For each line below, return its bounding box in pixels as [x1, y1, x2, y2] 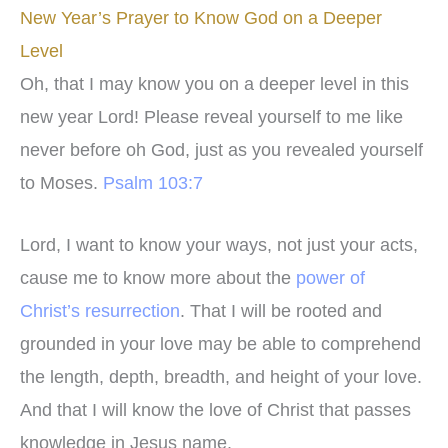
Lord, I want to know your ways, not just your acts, [20, 234, 418, 255]
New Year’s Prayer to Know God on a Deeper [20, 8, 382, 29]
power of [296, 267, 365, 288]
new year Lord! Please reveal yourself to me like [20, 107, 403, 128]
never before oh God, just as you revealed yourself [20, 140, 423, 161]
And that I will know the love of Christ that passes [20, 399, 411, 420]
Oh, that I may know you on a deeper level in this [20, 74, 409, 95]
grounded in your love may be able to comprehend [20, 333, 421, 354]
